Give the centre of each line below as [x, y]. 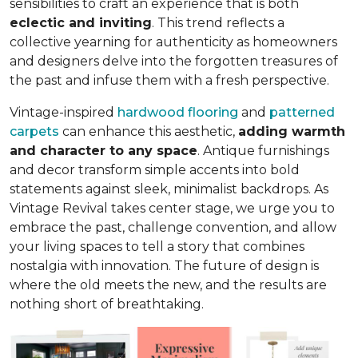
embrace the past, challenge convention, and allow [173, 227]
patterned [302, 112]
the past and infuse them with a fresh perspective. [169, 80]
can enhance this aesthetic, [149, 131]
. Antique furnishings [263, 150]
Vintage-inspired [64, 112]
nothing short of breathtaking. [107, 304]
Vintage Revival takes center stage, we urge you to [172, 208]
